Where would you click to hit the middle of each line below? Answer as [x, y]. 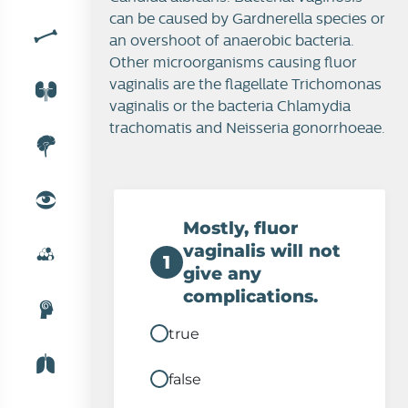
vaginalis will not [262, 251]
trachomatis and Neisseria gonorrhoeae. [247, 128]
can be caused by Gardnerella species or [247, 19]
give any [222, 274]
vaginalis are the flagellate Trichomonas [245, 85]
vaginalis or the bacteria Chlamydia [230, 107]
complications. [250, 296]
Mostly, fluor [240, 228]
